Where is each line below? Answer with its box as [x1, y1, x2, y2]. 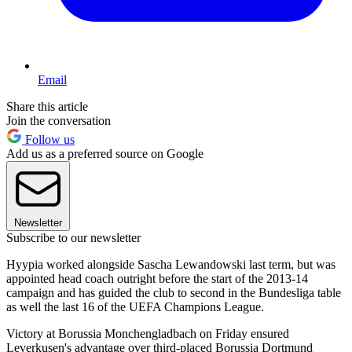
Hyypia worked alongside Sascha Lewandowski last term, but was [6, 258, 335, 272]
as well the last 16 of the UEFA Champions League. [6, 300, 264, 314]
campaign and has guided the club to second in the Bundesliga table [6, 286, 341, 300]
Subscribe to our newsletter [6, 231, 141, 245]
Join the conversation [6, 114, 111, 128]
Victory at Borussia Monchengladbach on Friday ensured [6, 327, 289, 341]
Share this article [6, 100, 88, 114]
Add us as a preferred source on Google [6, 147, 203, 161]
